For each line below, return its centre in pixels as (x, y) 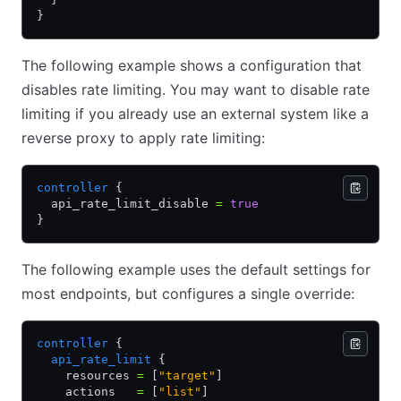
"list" (180, 392)
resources (87, 375)
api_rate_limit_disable (126, 204)
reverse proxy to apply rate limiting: (143, 138)
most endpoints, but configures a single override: (188, 294)
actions (87, 392)
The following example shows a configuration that (192, 65)
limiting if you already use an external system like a (195, 114)
